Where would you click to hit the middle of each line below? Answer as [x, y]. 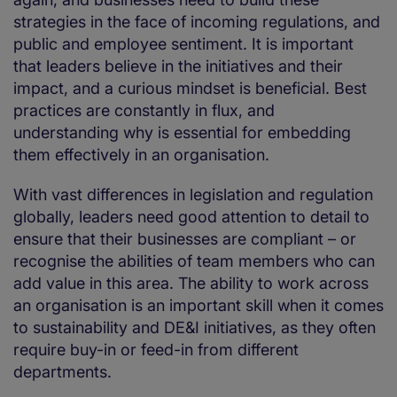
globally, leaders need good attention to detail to [191, 217]
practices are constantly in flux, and [144, 111]
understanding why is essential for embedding [182, 133]
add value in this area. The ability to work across [191, 284]
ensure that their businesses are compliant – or [185, 239]
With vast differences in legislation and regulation [193, 195]
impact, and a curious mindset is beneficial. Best [190, 89]
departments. [62, 372]
